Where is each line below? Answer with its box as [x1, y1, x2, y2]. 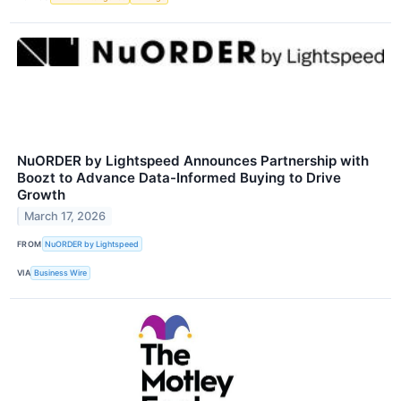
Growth [17, 185, 65, 203]
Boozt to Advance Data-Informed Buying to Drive [17, 168, 341, 186]
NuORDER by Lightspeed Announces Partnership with [17, 151, 369, 169]
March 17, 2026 [24, 209, 107, 224]
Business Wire [34, 268, 88, 278]
